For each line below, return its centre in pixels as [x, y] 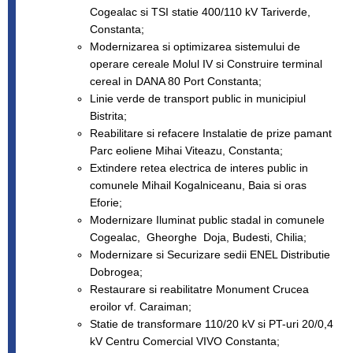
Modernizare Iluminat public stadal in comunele [207, 219]
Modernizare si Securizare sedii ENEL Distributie [210, 254]
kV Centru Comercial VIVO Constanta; [184, 341]
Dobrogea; [116, 271]
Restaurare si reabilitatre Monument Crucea [199, 289]
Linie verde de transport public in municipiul [197, 98]
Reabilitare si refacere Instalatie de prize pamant [210, 133]
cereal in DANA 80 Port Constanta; [175, 81]
